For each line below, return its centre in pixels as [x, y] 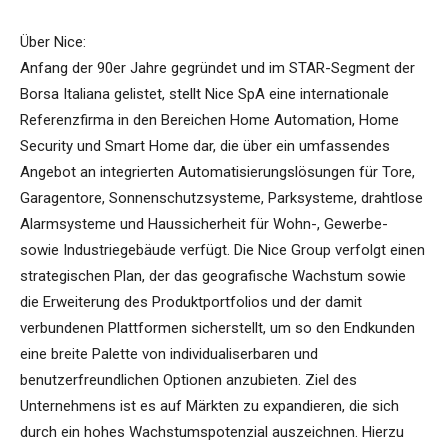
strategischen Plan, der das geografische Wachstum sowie [213, 276]
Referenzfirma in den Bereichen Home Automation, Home [209, 120]
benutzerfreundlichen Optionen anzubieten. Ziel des [188, 380]
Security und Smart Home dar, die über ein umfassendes [205, 146]
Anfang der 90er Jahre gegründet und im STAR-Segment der [217, 68]
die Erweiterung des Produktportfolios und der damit [191, 302]
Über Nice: [53, 42]
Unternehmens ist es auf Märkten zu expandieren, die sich [209, 406]
